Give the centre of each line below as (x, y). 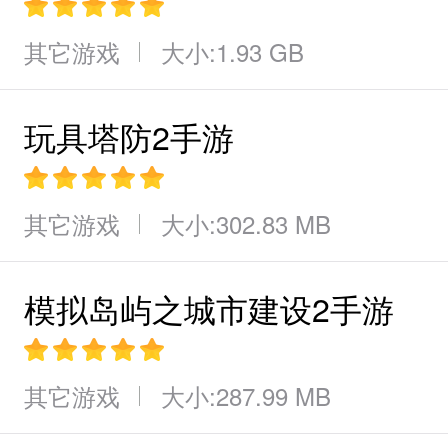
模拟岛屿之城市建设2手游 (209, 308)
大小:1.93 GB (232, 51)
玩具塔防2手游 (129, 136)
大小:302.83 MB (246, 223)
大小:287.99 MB (246, 395)
